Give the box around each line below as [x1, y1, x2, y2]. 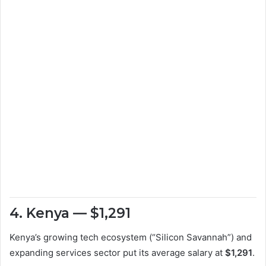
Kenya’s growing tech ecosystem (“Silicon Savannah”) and [9, 231, 252, 243]
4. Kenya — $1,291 [9, 205, 131, 222]
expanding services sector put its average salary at [9, 246, 225, 258]
